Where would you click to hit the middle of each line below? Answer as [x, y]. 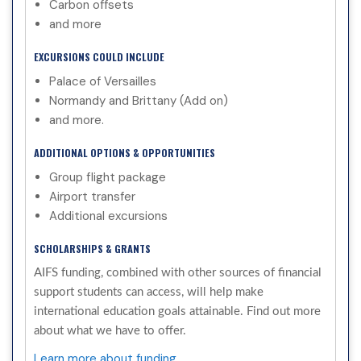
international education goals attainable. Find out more [177, 312]
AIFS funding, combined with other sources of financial [178, 273]
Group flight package [108, 178]
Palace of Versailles [103, 82]
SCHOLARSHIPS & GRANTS [92, 249]
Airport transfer [92, 197]
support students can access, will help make [149, 293]
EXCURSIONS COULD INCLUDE [99, 57]
